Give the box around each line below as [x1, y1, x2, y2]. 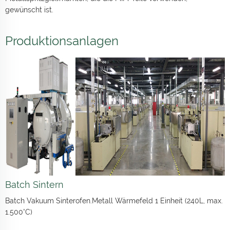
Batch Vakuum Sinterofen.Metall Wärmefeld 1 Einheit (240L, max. [5, 197, 223, 205]
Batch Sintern [5, 179, 64, 190]
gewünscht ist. [5, 6, 53, 14]
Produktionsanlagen [5, 33, 119, 49]
